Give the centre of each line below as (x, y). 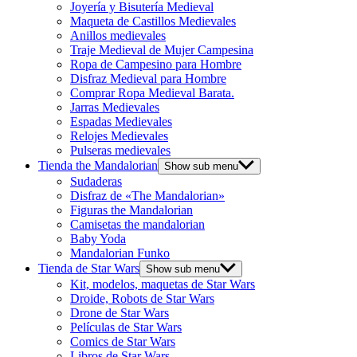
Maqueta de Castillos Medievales (153, 21)
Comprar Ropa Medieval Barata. (152, 93)
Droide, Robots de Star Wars (142, 298)
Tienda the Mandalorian (98, 165)
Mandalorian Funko (120, 253)
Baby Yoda (98, 239)
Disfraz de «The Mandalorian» (147, 196)
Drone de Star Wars (120, 313)
